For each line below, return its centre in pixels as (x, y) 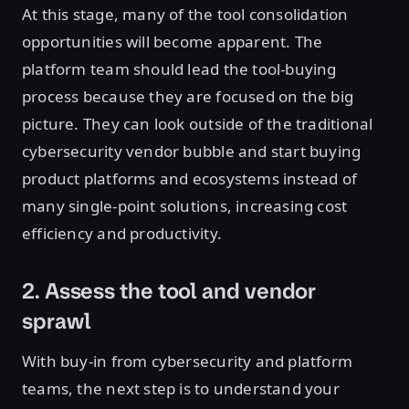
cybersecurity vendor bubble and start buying (192, 152)
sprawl (57, 322)
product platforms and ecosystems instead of (190, 179)
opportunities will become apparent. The (173, 42)
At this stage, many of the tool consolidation (185, 15)
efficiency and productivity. (122, 234)
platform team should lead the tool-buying (179, 69)
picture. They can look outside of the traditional (198, 124)
